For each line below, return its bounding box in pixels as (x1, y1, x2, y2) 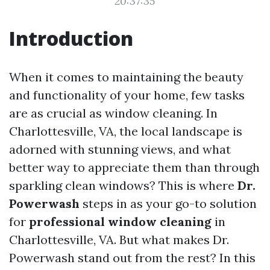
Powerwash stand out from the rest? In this (9, 250, 256, 265)
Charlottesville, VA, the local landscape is (9, 124, 242, 139)
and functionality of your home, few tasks (9, 87, 245, 102)
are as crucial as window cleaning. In (9, 105, 218, 121)
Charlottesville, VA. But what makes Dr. (9, 232, 229, 247)
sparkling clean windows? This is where (9, 178, 237, 193)
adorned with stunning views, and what (9, 142, 231, 157)
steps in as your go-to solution (80, 196, 257, 211)
